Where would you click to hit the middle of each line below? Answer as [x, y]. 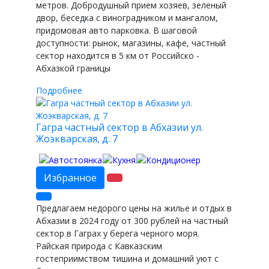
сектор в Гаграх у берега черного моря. [118, 233]
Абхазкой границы [73, 68]
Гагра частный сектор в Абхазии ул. [119, 127]
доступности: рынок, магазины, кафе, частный [131, 43]
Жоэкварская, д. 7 [77, 138]
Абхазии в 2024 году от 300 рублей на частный [132, 220]
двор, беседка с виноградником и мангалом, [127, 17]
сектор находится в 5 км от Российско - [118, 55]
